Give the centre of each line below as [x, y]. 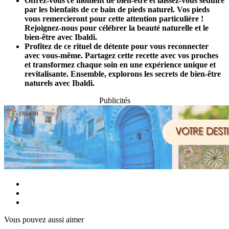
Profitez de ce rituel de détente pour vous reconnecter [117, 47]
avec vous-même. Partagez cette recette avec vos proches [121, 56]
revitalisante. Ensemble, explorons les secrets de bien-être [123, 74]
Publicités [114, 101]
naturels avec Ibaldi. [60, 83]
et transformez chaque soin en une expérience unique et [120, 65]
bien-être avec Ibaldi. [61, 37]
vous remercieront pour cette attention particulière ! [114, 19]
